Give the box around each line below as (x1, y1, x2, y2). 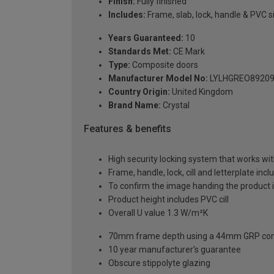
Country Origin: (108, 86, 170, 97)
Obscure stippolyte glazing (108, 258, 210, 268)
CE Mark (171, 46, 205, 56)
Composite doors (130, 59, 198, 70)
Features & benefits (84, 122, 171, 135)
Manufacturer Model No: (108, 73, 208, 83)
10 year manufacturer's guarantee (108, 245, 241, 255)
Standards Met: (108, 46, 171, 56)
